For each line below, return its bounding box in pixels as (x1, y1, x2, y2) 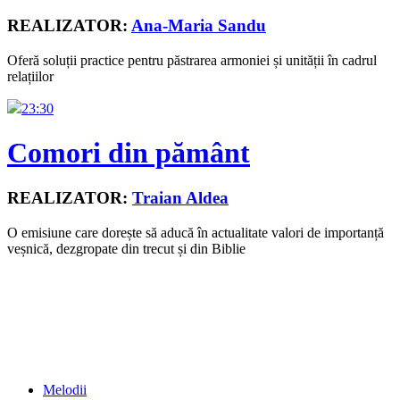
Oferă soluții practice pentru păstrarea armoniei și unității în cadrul (7, 53, 377, 69)
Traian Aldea (132, 188, 229, 207)
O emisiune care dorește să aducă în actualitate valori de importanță (7, 224, 384, 240)
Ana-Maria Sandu (131, 16, 266, 36)
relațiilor (7, 69, 54, 85)
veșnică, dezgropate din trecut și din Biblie (7, 240, 246, 256)
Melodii (43, 381, 87, 397)
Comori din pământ (7, 136, 250, 169)
